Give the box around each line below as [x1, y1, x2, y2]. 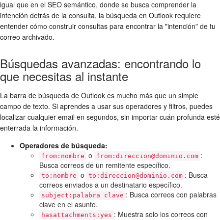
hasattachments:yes [41, 211, 112, 219]
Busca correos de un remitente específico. [39, 160, 170, 170]
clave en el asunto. [39, 199, 98, 209]
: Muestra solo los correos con [114, 209, 208, 219]
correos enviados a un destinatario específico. [39, 179, 182, 190]
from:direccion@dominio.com [96, 152, 198, 160]
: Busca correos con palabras [126, 189, 217, 199]
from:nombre [41, 152, 84, 160]
